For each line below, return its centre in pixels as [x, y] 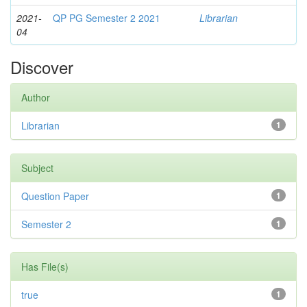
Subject [37, 168]
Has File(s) [45, 266]
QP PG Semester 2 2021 [107, 17]
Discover [42, 66]
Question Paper [55, 196]
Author [36, 97]
